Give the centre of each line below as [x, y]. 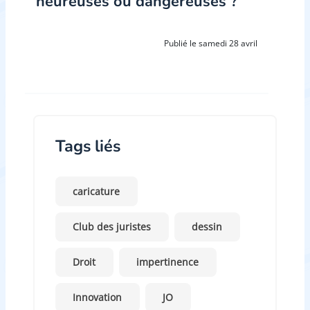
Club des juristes [112, 227]
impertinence [168, 262]
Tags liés [88, 146]
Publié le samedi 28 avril [211, 44]
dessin [207, 227]
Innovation [98, 298]
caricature [97, 191]
